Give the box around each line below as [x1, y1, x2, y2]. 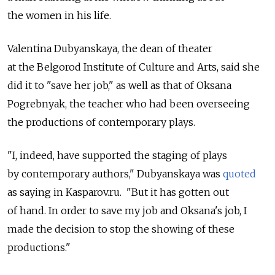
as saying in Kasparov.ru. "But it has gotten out [7, 185, 229, 198]
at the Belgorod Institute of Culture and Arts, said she [7, 60, 260, 73]
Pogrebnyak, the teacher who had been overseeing [7, 97, 250, 110]
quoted [223, 167, 256, 180]
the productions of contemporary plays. [7, 115, 195, 128]
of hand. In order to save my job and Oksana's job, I [7, 204, 247, 217]
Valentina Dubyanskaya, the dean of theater [7, 42, 212, 55]
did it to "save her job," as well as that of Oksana [7, 79, 231, 91]
